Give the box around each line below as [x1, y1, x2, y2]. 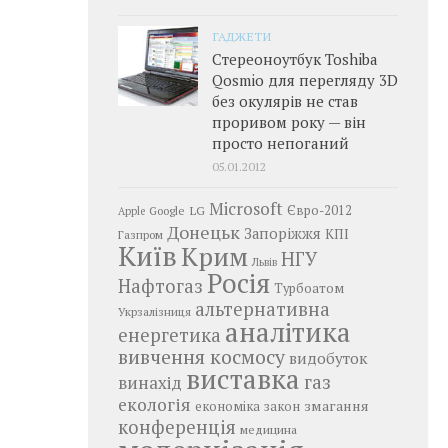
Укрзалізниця [118, 304, 191, 319]
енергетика [118, 323, 221, 347]
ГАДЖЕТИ [212, 28, 271, 44]
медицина [240, 421, 297, 437]
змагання [304, 396, 369, 415]
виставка [186, 361, 300, 397]
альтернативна [195, 297, 330, 321]
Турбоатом [274, 280, 344, 297]
